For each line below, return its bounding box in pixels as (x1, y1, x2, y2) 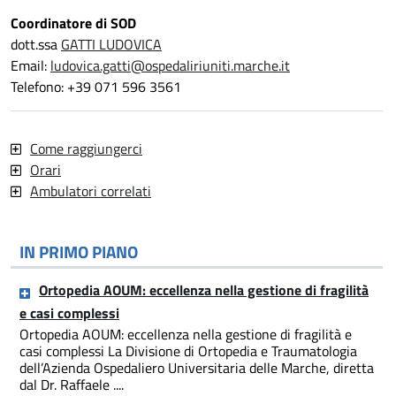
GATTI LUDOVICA (61, 34, 162, 56)
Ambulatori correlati (30, 180, 151, 202)
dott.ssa (11, 34, 61, 56)
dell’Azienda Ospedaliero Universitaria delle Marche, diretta (19, 357, 374, 379)
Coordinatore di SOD (11, 12, 136, 34)
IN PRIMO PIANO (19, 239, 138, 265)
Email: (11, 55, 50, 77)
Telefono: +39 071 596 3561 (11, 76, 181, 98)
